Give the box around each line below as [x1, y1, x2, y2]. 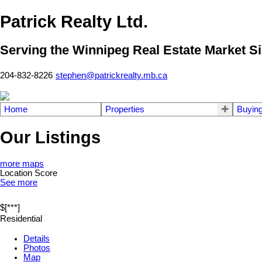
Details [23, 233, 50, 243]
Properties [105, 104, 144, 114]
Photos [23, 243, 50, 253]
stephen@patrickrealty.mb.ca [56, 70, 167, 80]
